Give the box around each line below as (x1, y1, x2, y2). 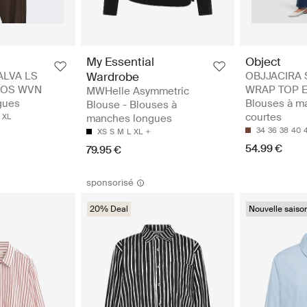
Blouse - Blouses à (86, 97, 177, 112)
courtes (245, 110, 282, 124)
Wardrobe (86, 69, 139, 84)
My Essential (86, 53, 154, 69)
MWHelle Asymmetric (86, 84, 189, 98)
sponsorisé (86, 176, 134, 188)
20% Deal (90, 203, 128, 214)
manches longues (86, 111, 172, 125)
